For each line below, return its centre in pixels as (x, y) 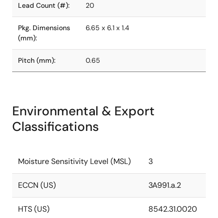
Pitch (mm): (37, 60)
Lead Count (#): (44, 5)
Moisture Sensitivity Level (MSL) (74, 161)
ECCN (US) (37, 185)
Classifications (55, 127)
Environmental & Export (83, 111)
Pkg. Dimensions (44, 28)
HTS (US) (34, 209)
